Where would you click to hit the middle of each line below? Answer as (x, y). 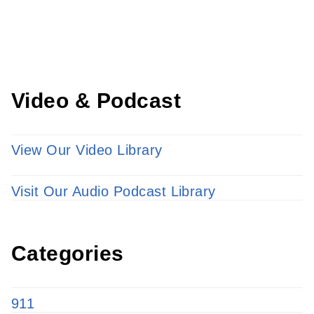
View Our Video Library (87, 150)
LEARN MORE (83, 28)
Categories (68, 253)
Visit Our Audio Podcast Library (114, 191)
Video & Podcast (96, 100)
